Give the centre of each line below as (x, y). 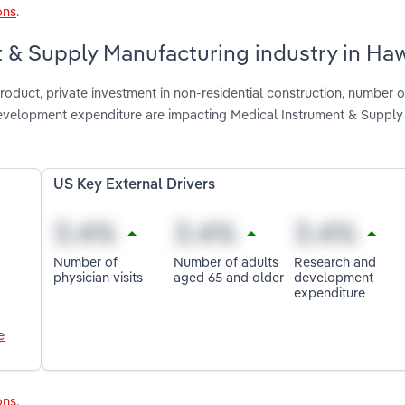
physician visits (99, 277)
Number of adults (226, 261)
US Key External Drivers (135, 186)
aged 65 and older (229, 277)
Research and (334, 261)
